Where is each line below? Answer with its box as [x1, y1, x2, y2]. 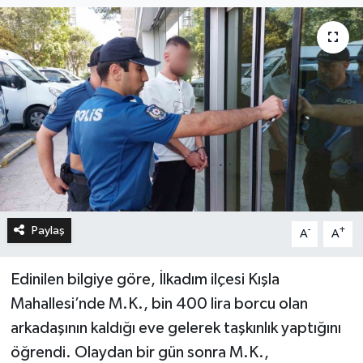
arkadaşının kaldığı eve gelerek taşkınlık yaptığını [10, 319, 341, 336]
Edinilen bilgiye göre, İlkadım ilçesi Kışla [10, 271, 280, 288]
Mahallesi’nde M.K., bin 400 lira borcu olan [10, 295, 308, 312]
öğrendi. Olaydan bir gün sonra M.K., [10, 344, 269, 361]
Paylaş [31, 224, 65, 237]
